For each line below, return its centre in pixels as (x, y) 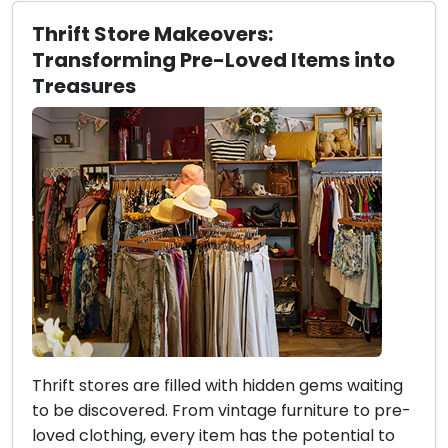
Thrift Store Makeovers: (153, 34)
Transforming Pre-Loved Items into (214, 60)
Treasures (84, 86)
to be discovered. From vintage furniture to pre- (222, 411)
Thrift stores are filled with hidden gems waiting (218, 386)
